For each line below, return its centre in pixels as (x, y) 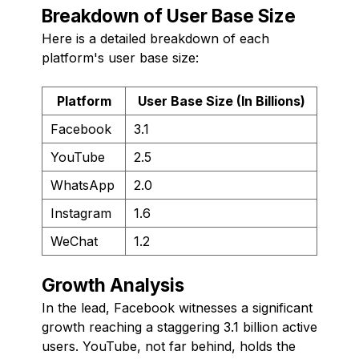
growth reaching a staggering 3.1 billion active (179, 327)
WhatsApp (83, 185)
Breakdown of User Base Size (169, 15)
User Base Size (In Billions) (221, 101)
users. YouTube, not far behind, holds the (169, 346)
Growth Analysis (113, 284)
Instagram (81, 213)
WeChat (74, 241)
